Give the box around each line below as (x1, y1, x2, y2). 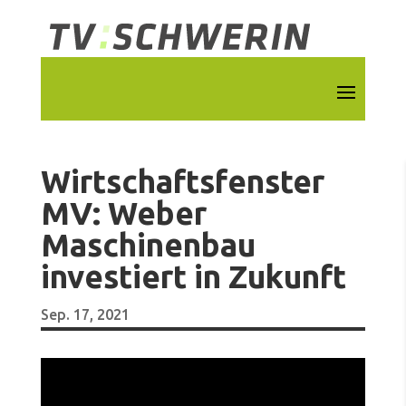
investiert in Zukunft (40, 258, 346, 295)
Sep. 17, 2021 (40, 306, 130, 323)
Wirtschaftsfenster (40, 163, 324, 199)
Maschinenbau (40, 227, 256, 263)
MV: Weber (40, 195, 207, 231)
